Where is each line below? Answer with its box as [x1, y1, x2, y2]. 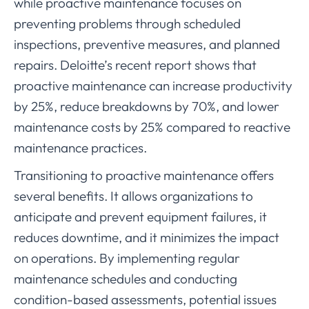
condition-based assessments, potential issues [14, 291, 277, 308]
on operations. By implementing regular [14, 250, 240, 266]
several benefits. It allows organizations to [14, 188, 253, 204]
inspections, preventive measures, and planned [14, 36, 280, 52]
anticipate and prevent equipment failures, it [14, 208, 267, 225]
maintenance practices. [14, 139, 147, 156]
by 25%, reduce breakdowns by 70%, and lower [14, 98, 279, 114]
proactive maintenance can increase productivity [14, 77, 292, 94]
